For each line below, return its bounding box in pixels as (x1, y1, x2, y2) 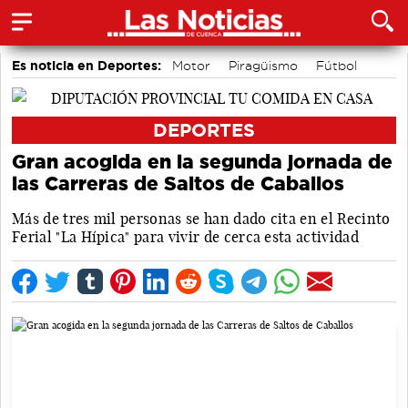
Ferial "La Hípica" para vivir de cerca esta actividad (12, 227, 359, 246)
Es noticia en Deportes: (12, 58, 161, 73)
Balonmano (19, 103, 90, 116)
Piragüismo (229, 59, 298, 72)
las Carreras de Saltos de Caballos (12, 172, 344, 194)
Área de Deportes (239, 81, 350, 94)
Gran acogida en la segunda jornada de (12, 150, 393, 172)
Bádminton (19, 81, 88, 94)
